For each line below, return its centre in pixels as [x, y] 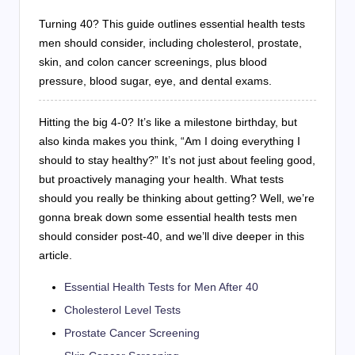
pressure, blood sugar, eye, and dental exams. [155, 80]
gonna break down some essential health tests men [168, 217]
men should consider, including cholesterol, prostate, [170, 42]
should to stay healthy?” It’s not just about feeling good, [177, 160]
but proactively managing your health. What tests [161, 179]
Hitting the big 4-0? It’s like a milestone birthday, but [168, 122]
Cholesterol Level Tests [122, 309]
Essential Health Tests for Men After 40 [161, 286]
